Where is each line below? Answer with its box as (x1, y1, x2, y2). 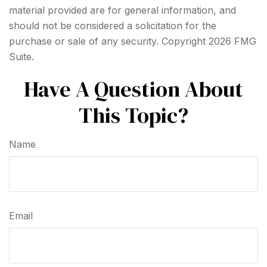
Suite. (9, 51, 34, 63)
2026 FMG (209, 35, 256, 47)
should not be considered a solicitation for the (9, 20, 216, 32)
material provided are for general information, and (9, 4, 236, 16)
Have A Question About (24, 74, 243, 104)
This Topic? (79, 101, 188, 130)
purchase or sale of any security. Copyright (9, 35, 209, 47)
